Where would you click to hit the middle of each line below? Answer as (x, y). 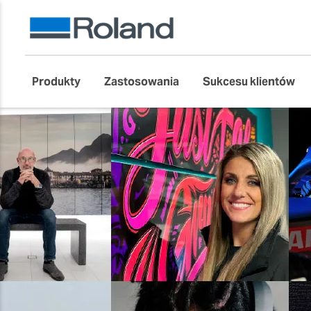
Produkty (56, 81)
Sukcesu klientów (249, 81)
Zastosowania (142, 81)
